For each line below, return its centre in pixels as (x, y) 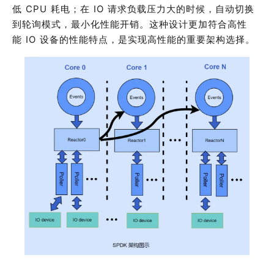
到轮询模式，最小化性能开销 (76, 24)
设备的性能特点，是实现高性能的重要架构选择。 (147, 39)
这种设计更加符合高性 (198, 24)
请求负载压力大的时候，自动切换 (181, 9)
